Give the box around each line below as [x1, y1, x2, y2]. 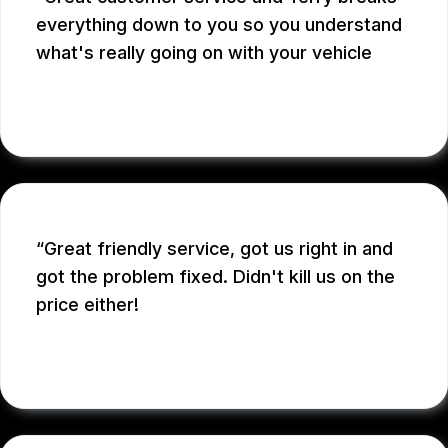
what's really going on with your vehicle [36, 41, 372, 63]
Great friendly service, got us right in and [44, 237, 393, 259]
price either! [36, 293, 139, 315]
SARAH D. [36, 351, 134, 376]
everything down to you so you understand [36, 13, 402, 35]
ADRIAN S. [36, 99, 142, 124]
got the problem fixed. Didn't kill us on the [36, 265, 395, 287]
